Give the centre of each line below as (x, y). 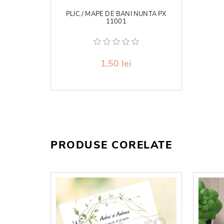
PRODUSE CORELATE (111, 145)
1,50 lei (116, 63)
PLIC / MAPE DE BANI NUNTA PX (116, 14)
